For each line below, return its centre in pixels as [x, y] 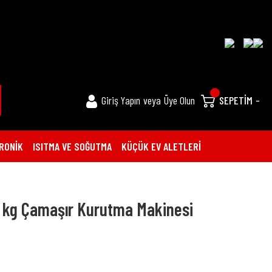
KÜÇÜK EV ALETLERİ [161, 146]
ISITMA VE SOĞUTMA [72, 146]
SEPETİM [236, 100]
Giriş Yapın [121, 100]
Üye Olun [180, 100]
